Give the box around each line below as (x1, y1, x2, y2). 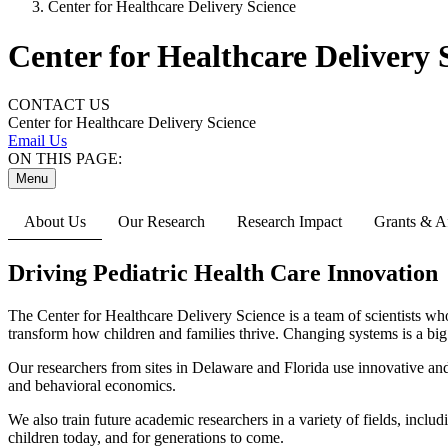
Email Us (8, 132, 67, 150)
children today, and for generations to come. (8, 429, 284, 446)
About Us (24, 213, 86, 231)
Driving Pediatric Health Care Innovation (8, 260, 438, 287)
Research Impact (237, 213, 342, 231)
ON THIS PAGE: (8, 150, 122, 168)
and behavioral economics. (8, 377, 180, 394)
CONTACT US (8, 96, 110, 114)
